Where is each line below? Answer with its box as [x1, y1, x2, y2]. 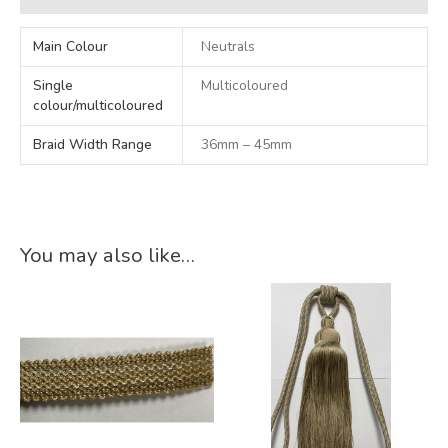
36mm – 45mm [201, 135, 293, 155]
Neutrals [201, 37, 256, 57]
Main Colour [33, 37, 109, 57]
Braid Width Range [33, 135, 153, 155]
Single [33, 76, 74, 96]
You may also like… [20, 241, 195, 270]
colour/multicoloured [33, 96, 164, 116]
